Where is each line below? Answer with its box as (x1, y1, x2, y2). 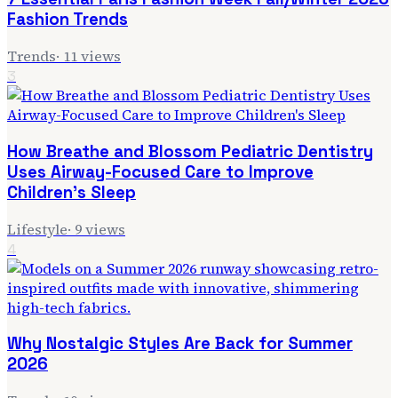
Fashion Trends (7, 9, 128, 30)
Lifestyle (7, 219, 68, 239)
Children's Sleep (7, 181, 136, 203)
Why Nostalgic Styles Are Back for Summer (7, 333, 353, 354)
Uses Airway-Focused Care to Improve (7, 161, 314, 182)
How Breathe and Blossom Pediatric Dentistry (7, 140, 373, 162)
